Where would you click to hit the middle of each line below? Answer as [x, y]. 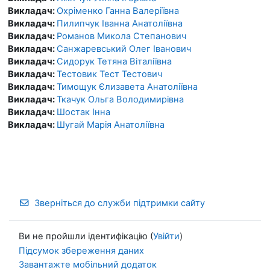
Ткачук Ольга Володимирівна [120, 99]
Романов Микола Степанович [121, 36]
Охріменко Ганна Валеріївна [118, 11]
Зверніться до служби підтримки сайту [120, 203]
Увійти [166, 237]
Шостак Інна [83, 112]
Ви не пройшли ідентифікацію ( [86, 237]
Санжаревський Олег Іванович [124, 49]
